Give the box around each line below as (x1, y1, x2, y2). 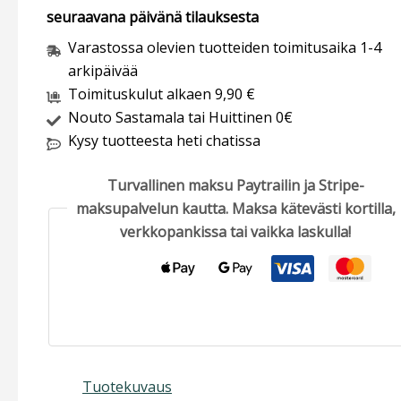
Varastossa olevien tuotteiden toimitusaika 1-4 (68, 37, 381, 57)
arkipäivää (68, 60, 138, 81)
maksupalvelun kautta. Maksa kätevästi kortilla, (75, 198, 396, 218)
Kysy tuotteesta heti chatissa (68, 130, 260, 150)
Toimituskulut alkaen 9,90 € (68, 83, 255, 104)
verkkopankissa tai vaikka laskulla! (120, 221, 351, 242)
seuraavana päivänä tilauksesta (47, 6, 259, 27)
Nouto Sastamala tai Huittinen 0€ (68, 107, 293, 127)
